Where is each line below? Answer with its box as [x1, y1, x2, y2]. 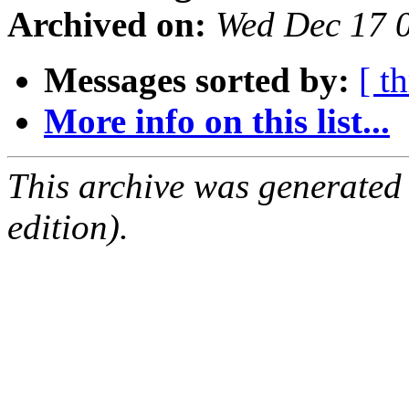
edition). [7, 207, 129, 247]
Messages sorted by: [44, 60, 350, 100]
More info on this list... [44, 101, 390, 142]
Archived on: [7, 5, 206, 45]
